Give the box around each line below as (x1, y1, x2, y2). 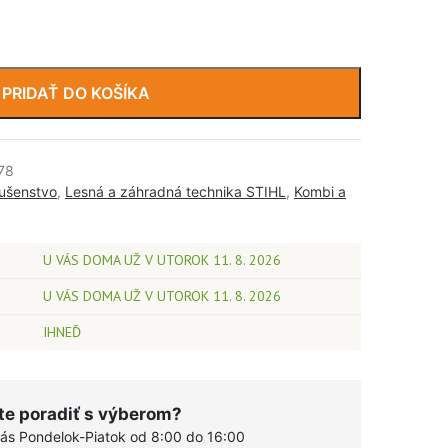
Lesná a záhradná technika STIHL (65, 183, 286, 200)
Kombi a (294, 183, 346, 200)
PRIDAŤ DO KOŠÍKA (2, 83, 150, 103)
